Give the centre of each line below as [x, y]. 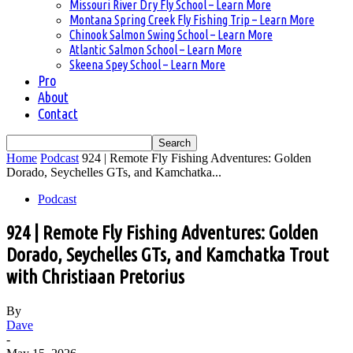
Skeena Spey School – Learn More [147, 65]
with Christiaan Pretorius [95, 277]
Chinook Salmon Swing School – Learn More [171, 35]
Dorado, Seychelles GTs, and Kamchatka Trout [167, 255]
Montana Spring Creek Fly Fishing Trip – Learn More [192, 20]
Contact [58, 113]
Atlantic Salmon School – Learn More [156, 50]
